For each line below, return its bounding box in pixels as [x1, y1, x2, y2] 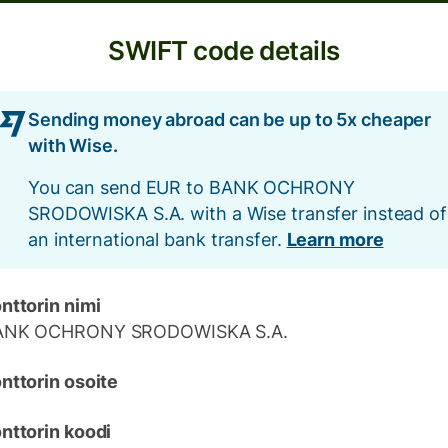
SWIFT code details [108, 35, 340, 66]
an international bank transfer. [28, 229, 287, 250]
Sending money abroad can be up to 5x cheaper [28, 109, 432, 130]
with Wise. [28, 135, 118, 156]
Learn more [286, 229, 384, 250]
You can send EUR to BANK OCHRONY [28, 177, 355, 198]
